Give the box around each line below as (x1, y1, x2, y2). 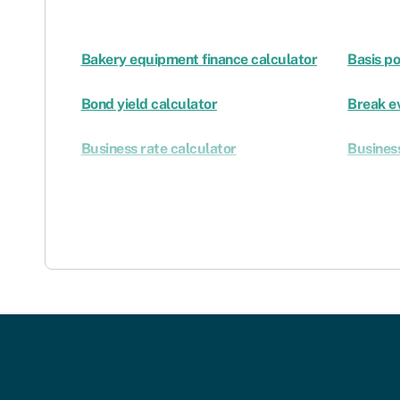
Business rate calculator (80, 139, 237, 157)
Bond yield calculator (80, 95, 217, 112)
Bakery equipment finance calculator (80, 50, 317, 68)
